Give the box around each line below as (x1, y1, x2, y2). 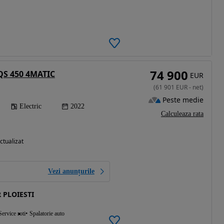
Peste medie (162, 94, 203, 104)
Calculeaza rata (161, 110, 203, 118)
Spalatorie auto (29, 210, 64, 217)
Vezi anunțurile (47, 167, 94, 175)
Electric (19, 102, 41, 110)
